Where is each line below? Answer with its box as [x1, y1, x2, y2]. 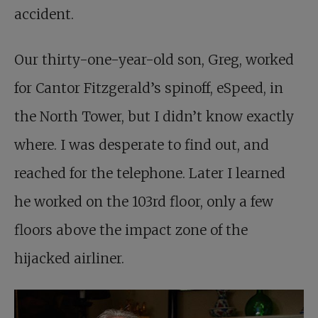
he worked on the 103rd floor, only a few [14, 193, 273, 211]
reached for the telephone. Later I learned [14, 165, 285, 182]
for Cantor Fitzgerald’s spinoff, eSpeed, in [14, 79, 283, 97]
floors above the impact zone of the [14, 221, 248, 239]
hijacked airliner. [14, 250, 124, 268]
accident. [14, 6, 74, 23]
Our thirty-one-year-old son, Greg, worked [14, 51, 294, 69]
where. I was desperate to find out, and [14, 136, 269, 154]
